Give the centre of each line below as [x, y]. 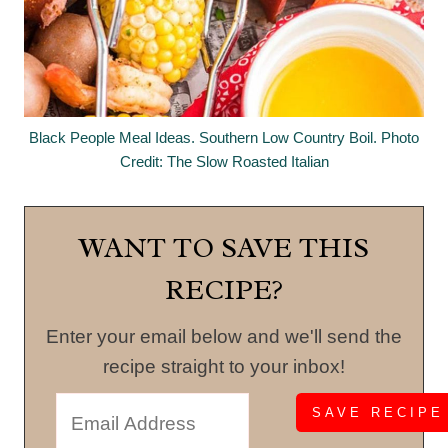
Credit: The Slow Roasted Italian [224, 162]
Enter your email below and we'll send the [224, 337]
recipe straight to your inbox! [224, 367]
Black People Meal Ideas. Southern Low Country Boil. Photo [224, 138]
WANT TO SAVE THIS [224, 248]
